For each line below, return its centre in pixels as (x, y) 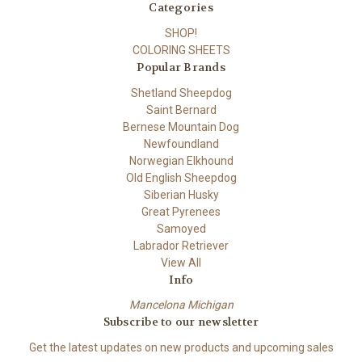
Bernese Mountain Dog (181, 126)
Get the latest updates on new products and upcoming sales (181, 348)
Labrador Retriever (181, 245)
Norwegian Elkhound (181, 160)
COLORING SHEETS (181, 50)
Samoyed (181, 228)
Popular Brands (181, 67)
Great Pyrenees (181, 211)
